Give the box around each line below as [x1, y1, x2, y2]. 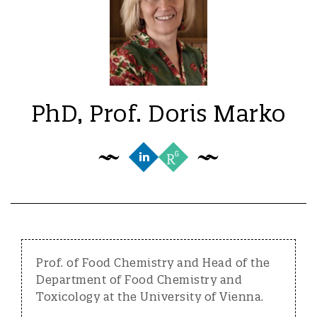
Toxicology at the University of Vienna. [36, 289, 264, 304]
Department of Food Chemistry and [36, 272, 242, 287]
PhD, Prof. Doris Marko [30, 99, 287, 127]
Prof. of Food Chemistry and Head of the [36, 255, 270, 270]
